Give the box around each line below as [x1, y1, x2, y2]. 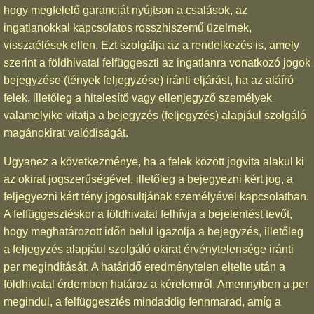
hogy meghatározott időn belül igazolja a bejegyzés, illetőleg [4, 225, 303, 238]
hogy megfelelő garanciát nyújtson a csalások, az [4, 4, 247, 16]
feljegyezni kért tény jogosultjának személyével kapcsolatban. [4, 190, 309, 203]
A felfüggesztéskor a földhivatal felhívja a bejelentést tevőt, [4, 207, 292, 220]
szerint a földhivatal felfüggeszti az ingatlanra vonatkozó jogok [4, 56, 310, 69]
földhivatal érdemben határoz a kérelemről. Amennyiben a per [4, 278, 308, 290]
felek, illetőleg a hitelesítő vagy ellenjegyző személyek [4, 91, 272, 104]
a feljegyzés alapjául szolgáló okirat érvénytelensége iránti [4, 243, 294, 255]
